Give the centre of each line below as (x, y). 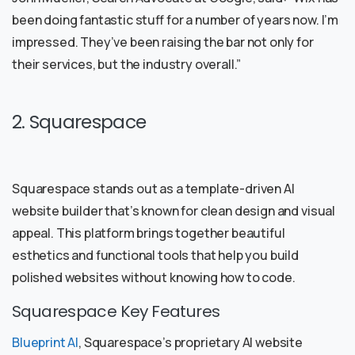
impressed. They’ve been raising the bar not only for (163, 42)
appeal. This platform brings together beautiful (149, 233)
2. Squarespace (79, 122)
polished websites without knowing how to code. (154, 278)
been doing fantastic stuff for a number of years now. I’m (176, 20)
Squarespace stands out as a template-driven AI (153, 189)
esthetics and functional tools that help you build (155, 256)
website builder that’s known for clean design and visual (174, 211)
